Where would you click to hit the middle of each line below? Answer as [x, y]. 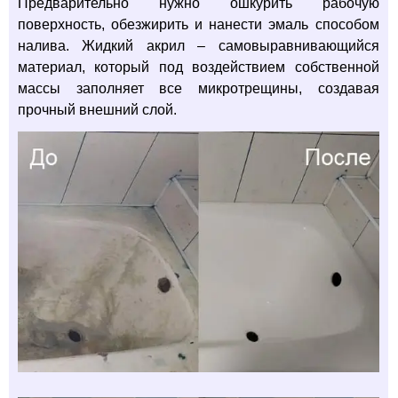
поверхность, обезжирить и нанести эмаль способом [199, 24]
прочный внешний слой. [97, 110]
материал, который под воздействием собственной [199, 67]
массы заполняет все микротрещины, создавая [199, 88]
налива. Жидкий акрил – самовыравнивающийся [199, 46]
